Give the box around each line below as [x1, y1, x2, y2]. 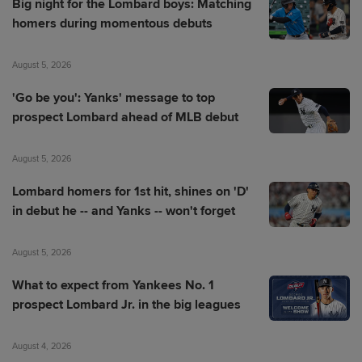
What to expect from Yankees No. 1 [12, 277, 214, 293]
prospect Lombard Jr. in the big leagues [12, 297, 241, 313]
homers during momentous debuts [12, 15, 213, 32]
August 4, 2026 [12, 341, 72, 351]
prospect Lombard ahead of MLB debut [12, 109, 238, 125]
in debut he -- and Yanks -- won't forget [12, 203, 235, 219]
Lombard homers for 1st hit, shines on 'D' [12, 183, 249, 200]
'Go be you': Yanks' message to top [12, 90, 215, 106]
